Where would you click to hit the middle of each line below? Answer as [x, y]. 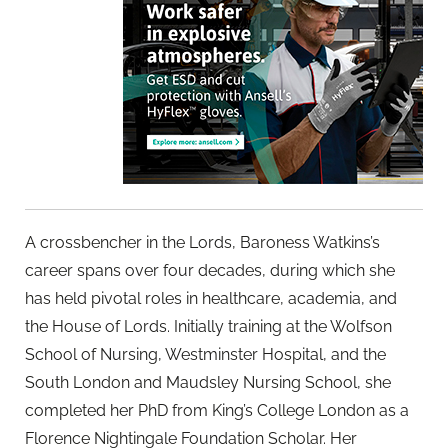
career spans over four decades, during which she [210, 271]
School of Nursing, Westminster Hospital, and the [205, 355]
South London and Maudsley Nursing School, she [208, 383]
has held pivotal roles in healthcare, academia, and [211, 299]
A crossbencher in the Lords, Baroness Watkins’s [202, 243]
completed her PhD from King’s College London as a [217, 411]
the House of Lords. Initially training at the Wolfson [208, 327]
